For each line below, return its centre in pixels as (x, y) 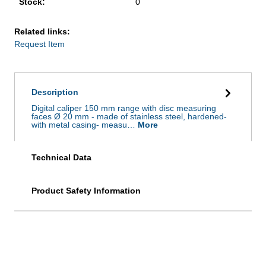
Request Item (39, 44)
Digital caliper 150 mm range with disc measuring (124, 108)
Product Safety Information (86, 190)
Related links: (42, 31)
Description (55, 92)
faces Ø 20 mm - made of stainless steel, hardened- (129, 116)
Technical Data (61, 157)
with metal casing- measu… (85, 124)
